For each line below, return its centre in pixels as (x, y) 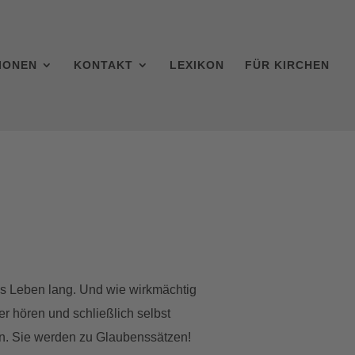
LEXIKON (197, 65)
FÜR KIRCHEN (287, 65)
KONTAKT (103, 65)
